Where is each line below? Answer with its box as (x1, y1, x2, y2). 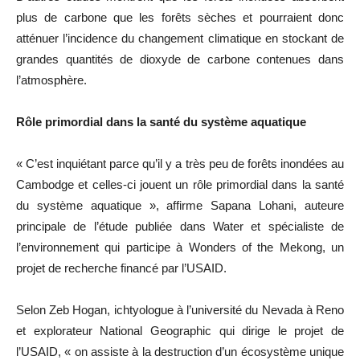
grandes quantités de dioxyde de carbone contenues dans (16, 51, 344, 66)
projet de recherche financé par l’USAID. (16, 260, 227, 275)
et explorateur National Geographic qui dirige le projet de (16, 323, 344, 337)
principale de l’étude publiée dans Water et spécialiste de (16, 219, 344, 233)
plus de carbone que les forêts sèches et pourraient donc (16, 10, 344, 24)
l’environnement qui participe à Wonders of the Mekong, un (16, 239, 344, 254)
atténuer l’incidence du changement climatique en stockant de (16, 31, 344, 45)
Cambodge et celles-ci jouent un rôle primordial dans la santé (16, 177, 344, 191)
